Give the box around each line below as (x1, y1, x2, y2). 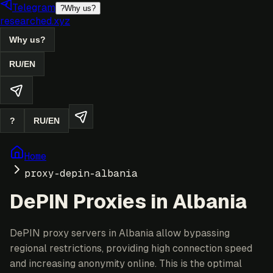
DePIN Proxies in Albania (10, 191, 247, 213)
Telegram (12, 2, 55, 13)
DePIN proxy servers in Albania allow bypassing (10, 227, 230, 239)
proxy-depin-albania (24, 168, 138, 179)
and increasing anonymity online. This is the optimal (10, 257, 242, 269)
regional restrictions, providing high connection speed (10, 242, 252, 254)
